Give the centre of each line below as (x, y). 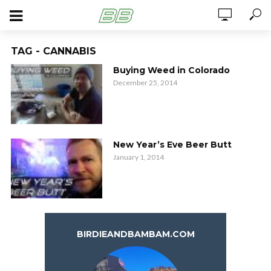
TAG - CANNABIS (54, 51)
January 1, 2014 (138, 157)
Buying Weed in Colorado (171, 70)
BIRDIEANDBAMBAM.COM (135, 234)
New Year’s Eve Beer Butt (172, 145)
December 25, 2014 (145, 83)
